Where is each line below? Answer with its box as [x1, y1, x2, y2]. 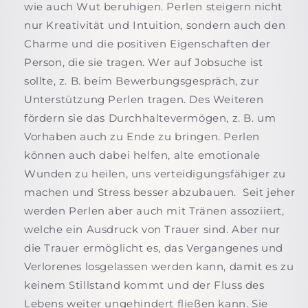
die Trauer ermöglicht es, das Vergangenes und [24, 241, 284, 254]
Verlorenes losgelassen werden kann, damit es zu [24, 259, 294, 273]
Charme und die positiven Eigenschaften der [24, 36, 271, 50]
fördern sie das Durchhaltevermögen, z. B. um [24, 111, 276, 124]
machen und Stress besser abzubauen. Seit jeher [24, 185, 296, 199]
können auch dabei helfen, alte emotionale [24, 148, 261, 162]
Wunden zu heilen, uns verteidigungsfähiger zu [24, 166, 287, 180]
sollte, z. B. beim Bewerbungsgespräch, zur [24, 74, 259, 87]
